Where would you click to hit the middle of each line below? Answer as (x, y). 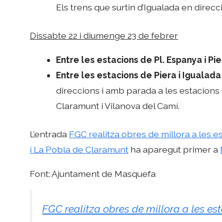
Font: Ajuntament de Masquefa (93, 173)
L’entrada (50, 134)
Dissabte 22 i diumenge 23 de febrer (104, 36)
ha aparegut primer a (174, 150)
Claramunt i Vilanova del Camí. (118, 106)
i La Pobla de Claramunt (79, 150)
